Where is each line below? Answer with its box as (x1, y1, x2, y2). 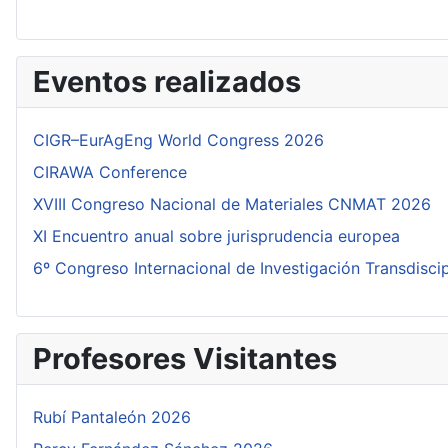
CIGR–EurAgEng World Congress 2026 (33, 130, 324, 150)
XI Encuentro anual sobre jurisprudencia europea (33, 226, 400, 246)
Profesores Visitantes (33, 341, 337, 376)
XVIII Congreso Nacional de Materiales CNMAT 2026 (33, 194, 431, 214)
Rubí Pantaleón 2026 (33, 407, 191, 427)
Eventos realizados (33, 64, 301, 99)
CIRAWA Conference (33, 162, 187, 182)
